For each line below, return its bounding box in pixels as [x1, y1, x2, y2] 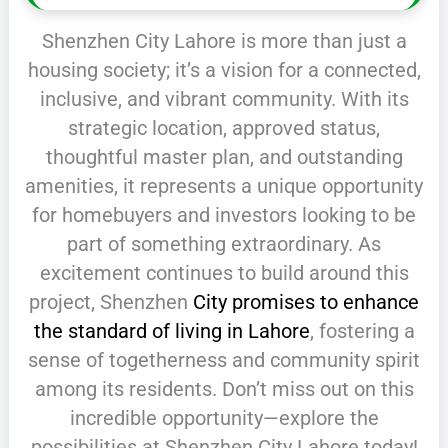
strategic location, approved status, [68, 115, 380, 140]
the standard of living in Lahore [33, 318, 310, 343]
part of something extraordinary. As [67, 231, 381, 256]
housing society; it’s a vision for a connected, [27, 57, 421, 82]
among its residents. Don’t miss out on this [34, 376, 414, 401]
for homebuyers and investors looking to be [32, 202, 416, 227]
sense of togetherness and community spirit [28, 347, 420, 372]
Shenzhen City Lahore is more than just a [41, 28, 407, 53]
